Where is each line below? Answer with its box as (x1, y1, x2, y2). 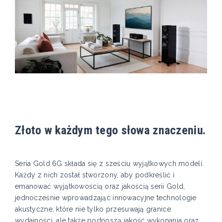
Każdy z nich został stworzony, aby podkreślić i (15, 171, 175, 179)
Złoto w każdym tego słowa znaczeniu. (15, 123, 206, 138)
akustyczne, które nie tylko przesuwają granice (15, 205, 171, 214)
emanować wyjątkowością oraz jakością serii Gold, (15, 182, 185, 191)
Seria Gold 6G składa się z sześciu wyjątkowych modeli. (15, 160, 204, 168)
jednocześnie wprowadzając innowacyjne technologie (15, 194, 197, 202)
